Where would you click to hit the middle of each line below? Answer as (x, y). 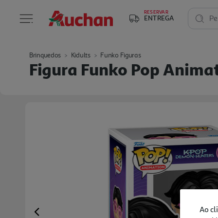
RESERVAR (156, 12)
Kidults (81, 55)
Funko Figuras (121, 55)
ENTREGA (159, 18)
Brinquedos (45, 55)
